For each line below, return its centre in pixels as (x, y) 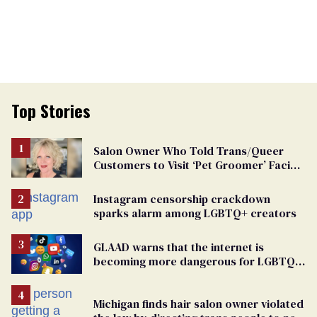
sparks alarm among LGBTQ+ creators (195, 213)
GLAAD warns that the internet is (179, 247)
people (111, 275)
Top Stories (51, 110)
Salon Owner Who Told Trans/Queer (189, 150)
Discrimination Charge (152, 179)
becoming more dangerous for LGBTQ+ (197, 261)
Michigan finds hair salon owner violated (198, 303)
